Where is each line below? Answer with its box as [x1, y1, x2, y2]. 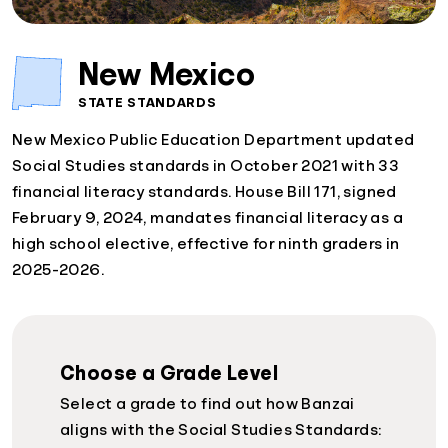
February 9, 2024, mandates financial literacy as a [12, 209, 403, 226]
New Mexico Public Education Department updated [12, 131, 415, 148]
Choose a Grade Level [60, 362, 278, 383]
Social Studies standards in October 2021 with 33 [12, 157, 400, 174]
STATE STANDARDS [78, 94, 217, 109]
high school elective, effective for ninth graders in [12, 235, 400, 252]
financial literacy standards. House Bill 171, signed [12, 183, 397, 200]
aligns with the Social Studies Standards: [60, 421, 382, 438]
